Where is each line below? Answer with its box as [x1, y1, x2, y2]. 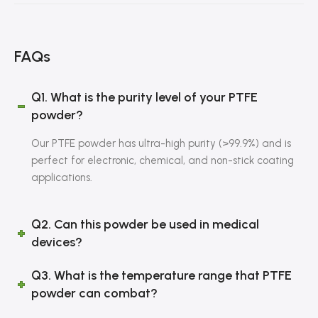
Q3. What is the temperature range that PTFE [31, 268, 292, 284]
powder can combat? [31, 285, 158, 302]
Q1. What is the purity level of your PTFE [31, 89, 258, 106]
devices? [31, 234, 83, 251]
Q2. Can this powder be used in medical [31, 216, 260, 233]
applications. [31, 171, 93, 185]
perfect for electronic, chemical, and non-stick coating [31, 154, 295, 168]
